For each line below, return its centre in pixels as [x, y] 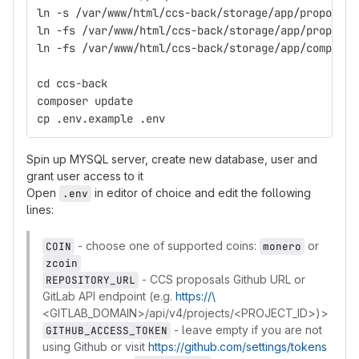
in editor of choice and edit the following [201, 193]
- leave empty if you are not [246, 330]
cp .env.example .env [101, 119]
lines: [40, 210]
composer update [85, 101]
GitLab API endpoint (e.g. [109, 296]
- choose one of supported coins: [167, 246]
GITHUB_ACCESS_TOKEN [107, 331]
